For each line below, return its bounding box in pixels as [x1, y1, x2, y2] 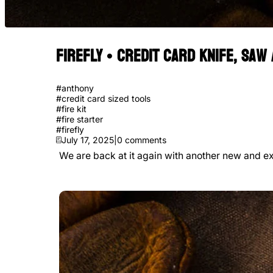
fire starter [62, 113, 103, 124]
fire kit [62, 103, 87, 114]
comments [122, 134, 166, 145]
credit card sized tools [62, 93, 151, 104]
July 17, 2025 [62, 134, 114, 145]
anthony [62, 82, 94, 93]
